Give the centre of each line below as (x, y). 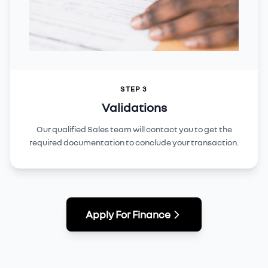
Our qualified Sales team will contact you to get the (134, 129)
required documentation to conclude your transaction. (134, 142)
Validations (134, 107)
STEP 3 (134, 89)
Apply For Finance (128, 215)
